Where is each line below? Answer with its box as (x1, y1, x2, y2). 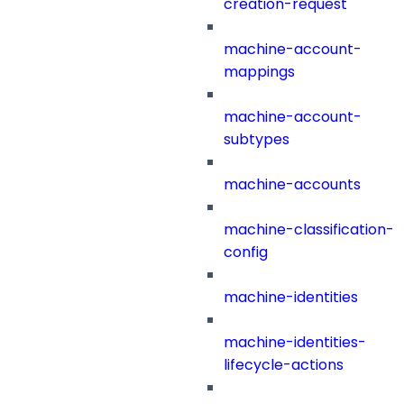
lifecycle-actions (224, 354, 344, 376)
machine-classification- (224, 219, 394, 241)
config (224, 242, 268, 263)
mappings (224, 61, 295, 83)
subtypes (224, 129, 289, 151)
